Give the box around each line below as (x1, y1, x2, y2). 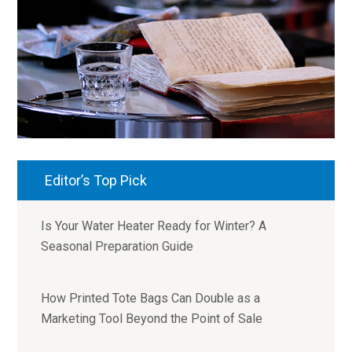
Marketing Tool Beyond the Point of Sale (41, 311, 263, 327)
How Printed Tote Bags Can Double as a (41, 291, 261, 306)
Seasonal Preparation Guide (41, 239, 194, 255)
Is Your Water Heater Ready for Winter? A (41, 218, 267, 234)
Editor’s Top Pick (45, 172, 148, 189)
